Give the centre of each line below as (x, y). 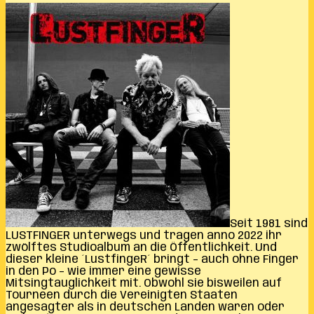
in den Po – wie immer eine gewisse (103, 271)
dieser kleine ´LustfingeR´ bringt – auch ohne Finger (152, 259)
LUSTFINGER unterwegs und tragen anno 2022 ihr (144, 235)
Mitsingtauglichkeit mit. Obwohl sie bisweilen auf (144, 283)
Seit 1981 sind (269, 224)
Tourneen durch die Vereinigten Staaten (122, 295)
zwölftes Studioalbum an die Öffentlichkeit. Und (141, 247)
